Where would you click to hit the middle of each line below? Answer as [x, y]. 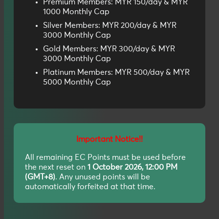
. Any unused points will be [103, 177]
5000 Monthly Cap [77, 82]
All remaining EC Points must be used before [105, 157]
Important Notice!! [109, 139]
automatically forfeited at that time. [90, 186]
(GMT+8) [40, 177]
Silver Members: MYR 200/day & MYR [110, 25]
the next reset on [56, 167]
